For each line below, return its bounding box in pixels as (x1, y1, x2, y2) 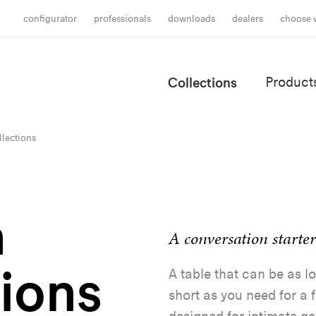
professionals (94, 13, 152, 25)
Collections (168, 74, 237, 91)
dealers (232, 13, 264, 25)
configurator (23, 13, 78, 25)
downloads (168, 13, 216, 25)
